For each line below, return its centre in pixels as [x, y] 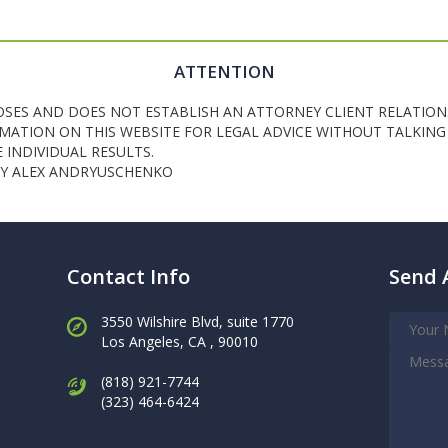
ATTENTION [224, 71]
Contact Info [128, 276]
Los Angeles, [144, 341]
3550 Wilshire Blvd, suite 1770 [197, 321]
